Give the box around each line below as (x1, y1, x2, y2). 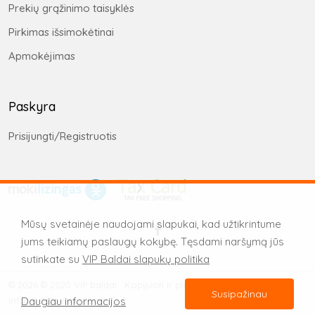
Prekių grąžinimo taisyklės (8, 1, 134, 15)
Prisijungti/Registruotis (8, 129, 117, 143)
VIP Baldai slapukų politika (82, 252, 210, 266)
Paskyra (8, 98, 56, 115)
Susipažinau (211, 288, 267, 300)
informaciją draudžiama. (8, 294, 115, 306)
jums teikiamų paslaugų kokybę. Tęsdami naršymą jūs (21, 235, 284, 248)
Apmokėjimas (8, 49, 75, 63)
